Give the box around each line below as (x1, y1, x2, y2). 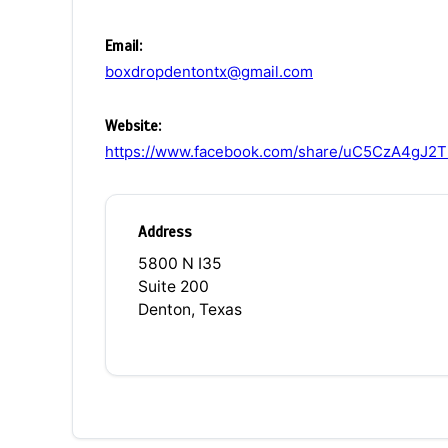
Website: (105, 116, 161, 135)
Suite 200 (138, 276, 209, 296)
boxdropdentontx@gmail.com (105, 61, 313, 81)
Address (138, 221, 192, 241)
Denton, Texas (138, 299, 242, 319)
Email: (105, 36, 142, 55)
